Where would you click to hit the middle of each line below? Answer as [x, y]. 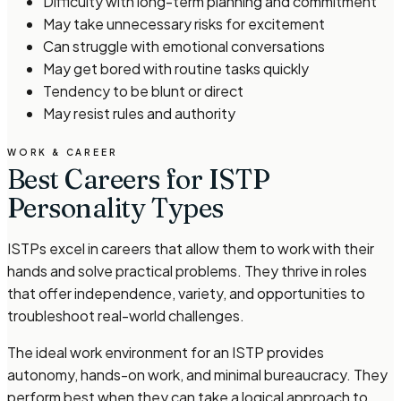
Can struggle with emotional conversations [184, 46]
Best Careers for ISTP [139, 179]
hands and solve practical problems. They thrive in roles [187, 271]
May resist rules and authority [139, 113]
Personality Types [115, 208]
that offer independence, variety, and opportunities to [186, 293]
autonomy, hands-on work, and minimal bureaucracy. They [197, 375]
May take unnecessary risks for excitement [184, 24]
